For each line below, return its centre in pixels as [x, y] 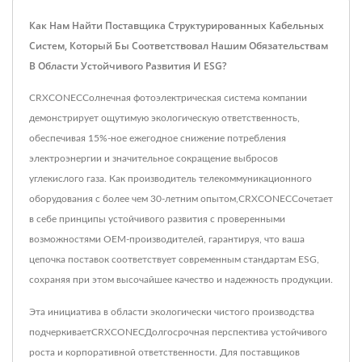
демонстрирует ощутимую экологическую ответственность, [164, 118]
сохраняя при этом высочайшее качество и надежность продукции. [181, 280]
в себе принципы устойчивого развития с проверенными [157, 219]
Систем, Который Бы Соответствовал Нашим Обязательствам [179, 46]
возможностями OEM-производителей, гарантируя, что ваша [167, 240]
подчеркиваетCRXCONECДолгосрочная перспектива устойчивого [178, 333]
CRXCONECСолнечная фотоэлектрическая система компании [168, 98]
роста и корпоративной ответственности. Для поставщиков [164, 353]
